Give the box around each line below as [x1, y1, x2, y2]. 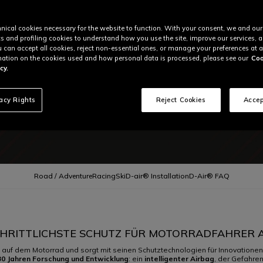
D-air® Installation [125, 171, 189, 180]
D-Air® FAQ [188, 171, 230, 180]
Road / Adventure [33, 171, 92, 180]
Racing [92, 171, 116, 180]
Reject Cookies [156, 96, 206, 104]
